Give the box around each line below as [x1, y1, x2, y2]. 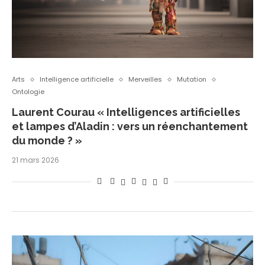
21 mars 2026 [12, 155, 59, 166]
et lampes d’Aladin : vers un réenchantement [12, 120, 248, 133]
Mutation [177, 75, 206, 85]
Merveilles [128, 75, 162, 85]
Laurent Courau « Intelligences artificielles [12, 106, 240, 119]
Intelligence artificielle [40, 75, 114, 85]
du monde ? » [12, 134, 82, 147]
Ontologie [12, 87, 44, 97]
